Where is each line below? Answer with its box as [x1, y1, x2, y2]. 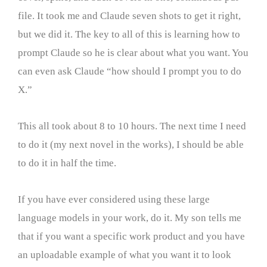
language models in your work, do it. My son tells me [18, 212, 241, 223]
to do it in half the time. [18, 157, 116, 169]
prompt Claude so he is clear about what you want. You [18, 47, 249, 59]
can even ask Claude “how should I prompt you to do [18, 66, 241, 77]
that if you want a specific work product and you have [18, 230, 245, 242]
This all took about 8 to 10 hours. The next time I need [18, 120, 246, 132]
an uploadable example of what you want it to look [18, 249, 231, 260]
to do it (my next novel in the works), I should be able [18, 139, 244, 150]
